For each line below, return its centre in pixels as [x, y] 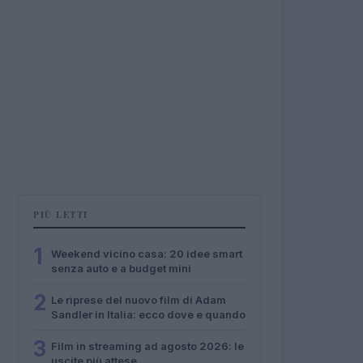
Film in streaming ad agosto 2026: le [147, 346]
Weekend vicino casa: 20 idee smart [147, 254]
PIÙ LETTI [61, 215]
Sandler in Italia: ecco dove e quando [148, 314]
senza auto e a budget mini [121, 268]
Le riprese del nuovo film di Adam [139, 300]
